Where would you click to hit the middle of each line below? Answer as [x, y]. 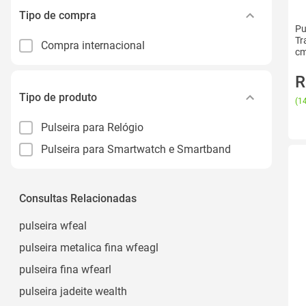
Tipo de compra [58, 15]
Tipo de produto [58, 97]
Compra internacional [93, 45]
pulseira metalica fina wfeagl [89, 247]
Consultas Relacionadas [78, 198]
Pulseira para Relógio [92, 127]
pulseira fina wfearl [65, 269]
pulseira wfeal [53, 225]
